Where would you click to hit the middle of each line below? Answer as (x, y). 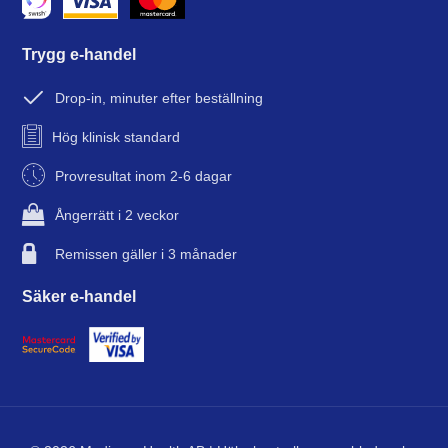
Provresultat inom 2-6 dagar (144, 175)
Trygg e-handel (79, 53)
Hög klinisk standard (116, 136)
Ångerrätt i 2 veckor (117, 214)
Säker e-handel (79, 295)
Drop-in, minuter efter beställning (159, 97)
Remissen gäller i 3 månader (146, 253)
